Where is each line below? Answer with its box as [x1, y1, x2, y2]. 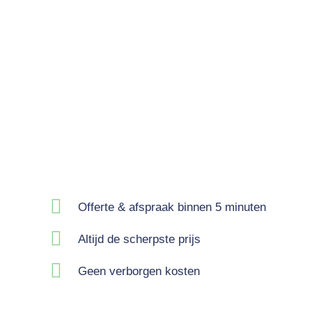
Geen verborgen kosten [78, 264, 200, 278]
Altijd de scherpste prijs [78, 232, 201, 246]
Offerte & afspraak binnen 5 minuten [78, 200, 266, 214]
